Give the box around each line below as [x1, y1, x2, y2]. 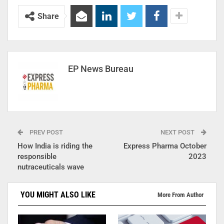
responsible [17, 151, 56, 161]
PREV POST [28, 128, 63, 136]
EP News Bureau [68, 63, 133, 74]
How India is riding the [17, 141, 92, 150]
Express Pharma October [123, 141, 206, 150]
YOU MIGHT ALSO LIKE [20, 189, 95, 199]
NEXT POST [160, 128, 196, 136]
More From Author [157, 190, 203, 198]
